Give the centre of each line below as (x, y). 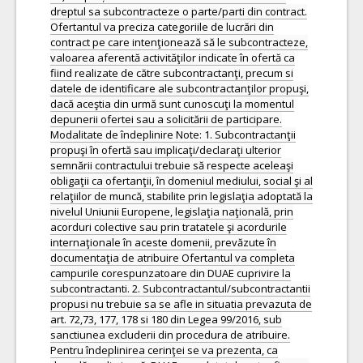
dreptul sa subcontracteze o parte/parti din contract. (179, 11)
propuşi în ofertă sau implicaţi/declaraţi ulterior (166, 150)
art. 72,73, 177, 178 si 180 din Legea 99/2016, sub (166, 319)
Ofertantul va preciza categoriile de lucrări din (162, 27)
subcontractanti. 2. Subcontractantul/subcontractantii (180, 288)
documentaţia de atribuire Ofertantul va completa (173, 258)
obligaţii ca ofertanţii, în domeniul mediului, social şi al (181, 181)
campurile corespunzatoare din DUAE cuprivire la (171, 273)
